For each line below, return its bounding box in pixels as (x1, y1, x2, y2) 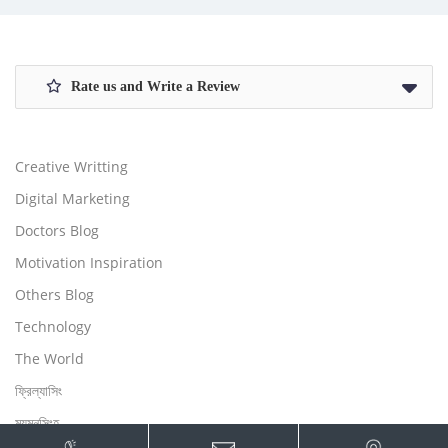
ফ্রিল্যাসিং (15, 380, 62, 400)
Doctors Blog (15, 220, 99, 240)
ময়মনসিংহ (15, 412, 59, 432)
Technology (15, 316, 91, 336)
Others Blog (15, 284, 94, 304)
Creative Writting (15, 156, 128, 176)
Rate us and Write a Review (67, 78, 240, 94)
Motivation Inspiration (15, 252, 163, 272)
